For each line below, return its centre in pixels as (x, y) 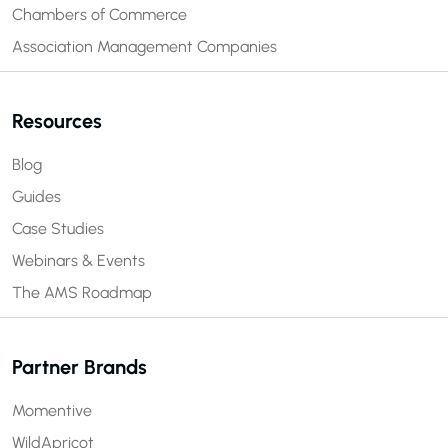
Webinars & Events (78, 260)
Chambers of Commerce (99, 14)
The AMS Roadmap (82, 292)
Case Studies (58, 228)
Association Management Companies (144, 46)
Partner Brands (79, 366)
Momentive (52, 410)
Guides (36, 196)
